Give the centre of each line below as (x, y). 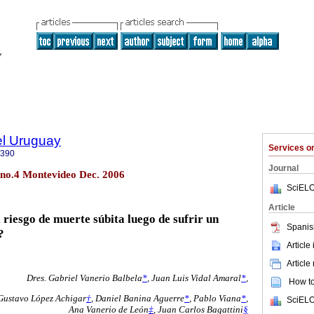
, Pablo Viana (215, 299)
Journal (284, 168)
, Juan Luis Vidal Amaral (194, 278)
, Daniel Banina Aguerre (138, 299)
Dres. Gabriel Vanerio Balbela (84, 278)
